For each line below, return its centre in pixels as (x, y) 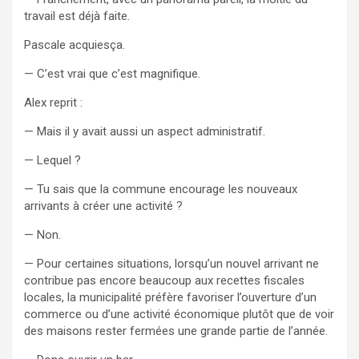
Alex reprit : (53, 102)
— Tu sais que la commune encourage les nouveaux (161, 189)
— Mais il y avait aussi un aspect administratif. (145, 131)
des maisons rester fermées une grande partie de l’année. (176, 331)
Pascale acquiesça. (75, 44)
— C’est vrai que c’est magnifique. (112, 73)
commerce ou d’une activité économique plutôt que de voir (179, 314)
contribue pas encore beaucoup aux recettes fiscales (164, 280)
